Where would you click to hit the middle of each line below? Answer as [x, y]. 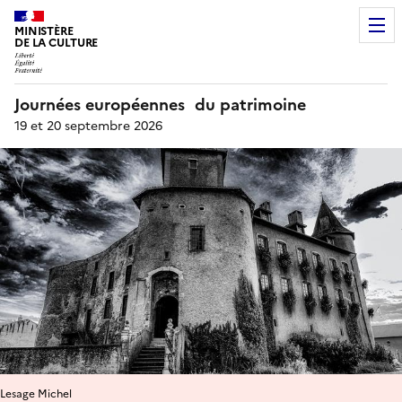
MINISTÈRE [44, 31]
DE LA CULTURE [57, 43]
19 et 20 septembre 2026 [88, 126]
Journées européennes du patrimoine [160, 104]
